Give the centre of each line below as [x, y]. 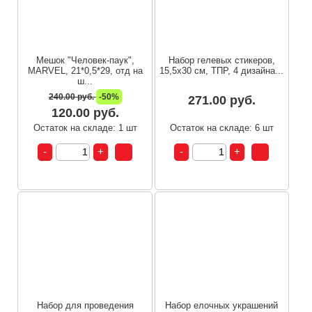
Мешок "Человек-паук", [85, 60]
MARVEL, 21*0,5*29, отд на [85, 70]
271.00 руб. [221, 100]
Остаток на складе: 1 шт [85, 127]
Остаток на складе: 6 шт [221, 127]
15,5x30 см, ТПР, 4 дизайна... [222, 70]
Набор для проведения [85, 305]
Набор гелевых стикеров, [221, 60]
